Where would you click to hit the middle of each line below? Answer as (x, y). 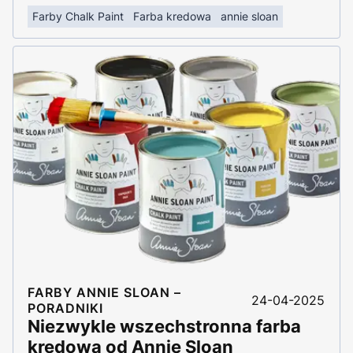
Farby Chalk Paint (78, 16)
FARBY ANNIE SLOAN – (104, 292)
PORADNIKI (65, 308)
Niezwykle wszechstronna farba (164, 326)
